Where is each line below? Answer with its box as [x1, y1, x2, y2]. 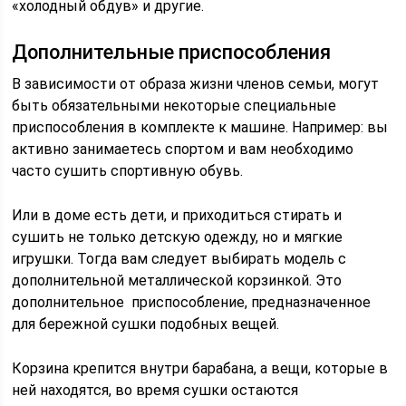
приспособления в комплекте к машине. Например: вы [12, 119, 389, 136]
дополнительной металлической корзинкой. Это [12, 272, 343, 289]
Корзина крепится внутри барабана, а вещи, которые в [12, 360, 389, 377]
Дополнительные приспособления [12, 41, 332, 63]
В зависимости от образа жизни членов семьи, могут [12, 75, 380, 92]
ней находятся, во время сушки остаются [12, 382, 299, 399]
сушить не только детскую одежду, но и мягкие [12, 228, 343, 246]
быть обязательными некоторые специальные [12, 97, 337, 114]
